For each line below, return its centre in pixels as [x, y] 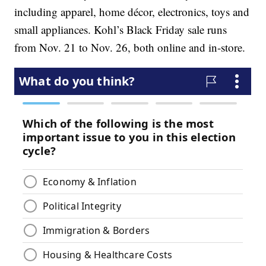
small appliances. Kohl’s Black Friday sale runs [121, 30]
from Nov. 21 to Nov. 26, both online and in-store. [130, 47]
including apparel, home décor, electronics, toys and [132, 12]
